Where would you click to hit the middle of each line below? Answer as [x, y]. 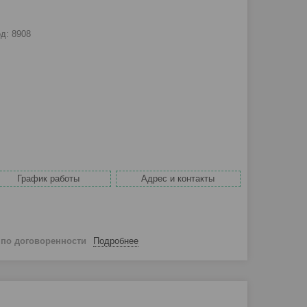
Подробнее [116, 241]
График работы [49, 179]
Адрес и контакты [178, 179]
